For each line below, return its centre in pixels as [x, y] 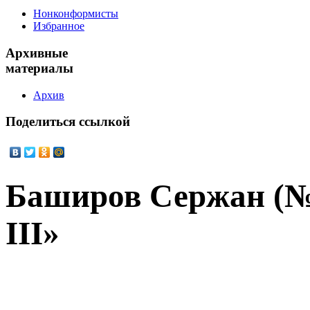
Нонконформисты [76, 14]
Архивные [37, 53]
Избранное [59, 26]
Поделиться [40, 122]
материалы [39, 69]
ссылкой [103, 122]
